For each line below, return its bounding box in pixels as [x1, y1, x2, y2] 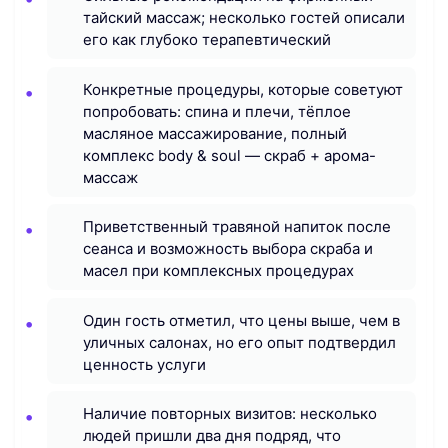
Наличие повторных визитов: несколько [83, 404, 377, 424]
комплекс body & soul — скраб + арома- [83, 145, 376, 165]
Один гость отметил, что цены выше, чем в [83, 310, 400, 330]
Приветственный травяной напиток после [83, 217, 391, 237]
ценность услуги [83, 354, 206, 374]
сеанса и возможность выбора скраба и [83, 239, 373, 259]
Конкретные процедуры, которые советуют [83, 79, 403, 99]
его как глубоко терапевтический [83, 30, 331, 50]
